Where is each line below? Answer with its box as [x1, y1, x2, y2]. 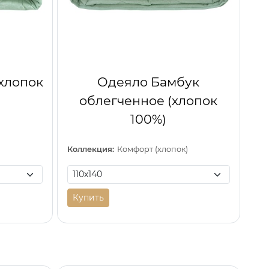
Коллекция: [67, 144, 114, 154]
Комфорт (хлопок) [117, 144, 189, 154]
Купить [72, 192, 104, 203]
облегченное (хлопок [79, 92, 218, 108]
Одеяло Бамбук [97, 74, 200, 89]
